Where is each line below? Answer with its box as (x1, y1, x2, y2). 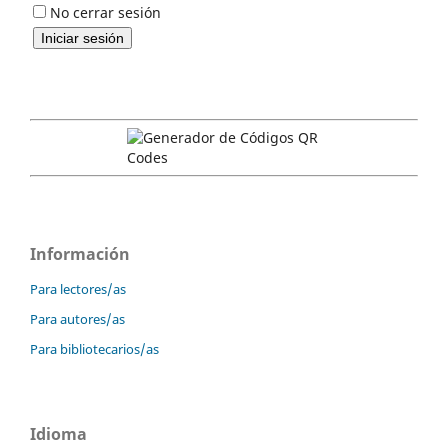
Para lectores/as (30, 279, 126, 298)
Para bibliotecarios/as (30, 339, 159, 358)
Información (30, 242, 130, 265)
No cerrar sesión (50, 2, 161, 22)
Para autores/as (30, 309, 125, 328)
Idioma (30, 422, 87, 445)
